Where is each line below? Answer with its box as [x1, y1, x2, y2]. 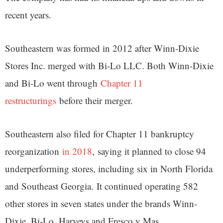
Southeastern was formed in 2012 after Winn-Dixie [5, 41, 199, 54]
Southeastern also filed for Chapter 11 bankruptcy [5, 127, 194, 140]
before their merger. [56, 94, 133, 107]
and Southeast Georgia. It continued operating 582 [5, 179, 198, 192]
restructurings [5, 94, 56, 107]
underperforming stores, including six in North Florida [5, 162, 213, 175]
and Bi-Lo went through [5, 76, 101, 89]
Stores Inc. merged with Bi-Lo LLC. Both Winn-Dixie [5, 59, 214, 72]
